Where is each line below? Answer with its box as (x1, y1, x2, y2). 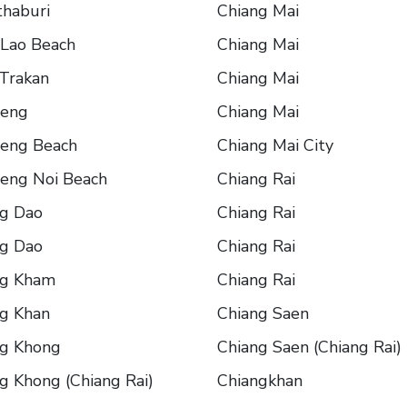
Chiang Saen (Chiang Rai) (217, 336, 402, 359)
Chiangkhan (217, 370, 303, 392)
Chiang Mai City (217, 134, 333, 157)
